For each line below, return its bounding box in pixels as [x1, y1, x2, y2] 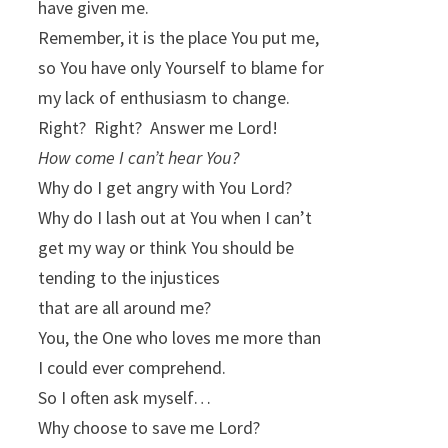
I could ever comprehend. [38, 356, 227, 380]
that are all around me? [38, 296, 212, 320]
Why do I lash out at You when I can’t [38, 206, 313, 230]
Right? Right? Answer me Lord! [38, 116, 279, 140]
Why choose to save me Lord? [38, 416, 261, 440]
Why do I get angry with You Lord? [38, 176, 293, 200]
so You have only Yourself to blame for [38, 56, 325, 80]
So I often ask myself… [38, 386, 212, 410]
